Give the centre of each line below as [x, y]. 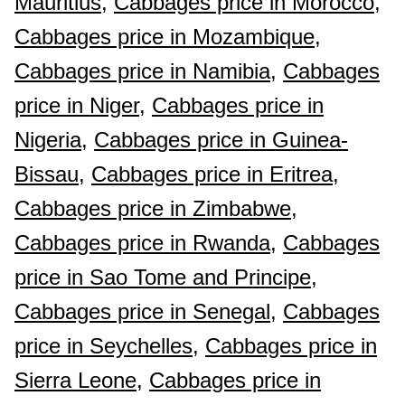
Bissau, [50, 174]
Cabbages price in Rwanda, [146, 243]
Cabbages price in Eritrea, [215, 174]
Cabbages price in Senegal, [146, 311]
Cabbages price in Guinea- [221, 140]
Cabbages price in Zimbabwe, [156, 208]
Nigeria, [51, 140]
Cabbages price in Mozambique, [168, 37]
